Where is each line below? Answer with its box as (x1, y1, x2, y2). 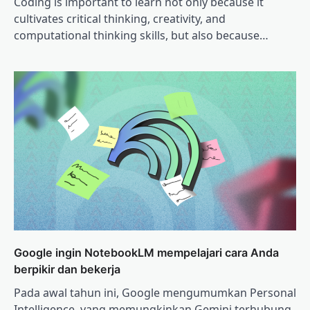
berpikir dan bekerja (14, 262, 120, 276)
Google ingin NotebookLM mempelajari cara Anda (14, 245, 279, 259)
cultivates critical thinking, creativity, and (14, 11, 226, 27)
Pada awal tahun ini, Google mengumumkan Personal (14, 284, 296, 300)
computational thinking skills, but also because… (14, 28, 268, 44)
